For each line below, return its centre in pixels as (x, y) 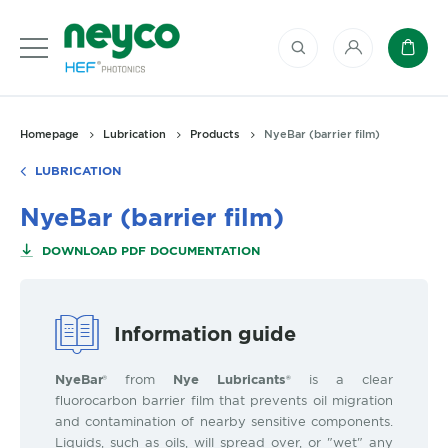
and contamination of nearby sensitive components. (224, 421)
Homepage (49, 134)
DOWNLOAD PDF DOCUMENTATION (149, 251)
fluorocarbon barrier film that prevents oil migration (224, 400)
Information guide (205, 333)
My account (393, 55)
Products (215, 134)
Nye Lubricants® (232, 379)
